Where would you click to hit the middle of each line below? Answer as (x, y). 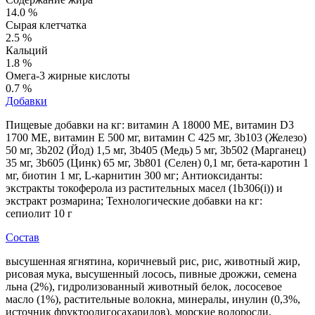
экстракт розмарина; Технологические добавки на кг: (134, 200)
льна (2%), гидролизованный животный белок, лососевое (144, 286)
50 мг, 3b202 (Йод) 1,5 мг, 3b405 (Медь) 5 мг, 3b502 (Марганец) (156, 150)
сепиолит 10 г (39, 213)
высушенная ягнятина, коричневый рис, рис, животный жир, (153, 261)
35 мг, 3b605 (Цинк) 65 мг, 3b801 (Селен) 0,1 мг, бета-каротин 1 (157, 162)
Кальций (27, 50)
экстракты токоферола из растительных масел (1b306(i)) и (144, 188)
